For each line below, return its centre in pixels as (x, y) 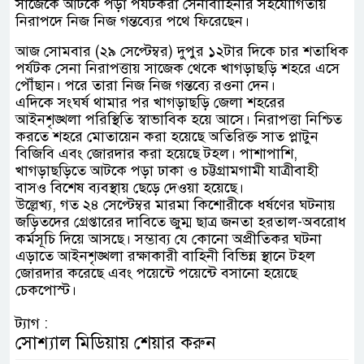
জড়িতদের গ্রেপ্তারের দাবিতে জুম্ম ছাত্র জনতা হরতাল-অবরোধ (181, 221)
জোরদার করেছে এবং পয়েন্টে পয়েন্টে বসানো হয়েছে (156, 273)
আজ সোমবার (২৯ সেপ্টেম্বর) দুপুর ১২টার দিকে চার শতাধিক (182, 51)
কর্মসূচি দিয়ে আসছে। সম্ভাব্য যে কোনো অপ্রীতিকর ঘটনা (169, 238)
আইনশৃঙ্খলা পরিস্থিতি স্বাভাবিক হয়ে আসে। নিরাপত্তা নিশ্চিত (179, 119)
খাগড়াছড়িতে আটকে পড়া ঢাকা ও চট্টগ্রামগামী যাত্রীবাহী (167, 170)
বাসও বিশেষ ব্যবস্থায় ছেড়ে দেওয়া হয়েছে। (130, 187)
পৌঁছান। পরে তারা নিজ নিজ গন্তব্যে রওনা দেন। (145, 85)
